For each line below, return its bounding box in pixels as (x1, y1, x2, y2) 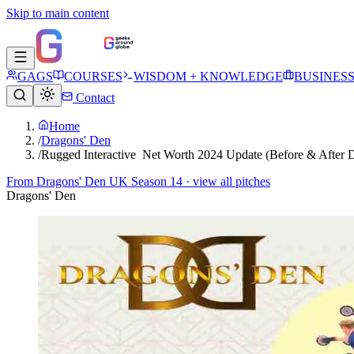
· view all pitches (183, 175, 270, 188)
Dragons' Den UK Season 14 (36, 175, 183, 188)
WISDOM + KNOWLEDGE (134, 70, 283, 83)
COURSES (64, 70, 122, 83)
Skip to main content (6, 6, 109, 20)
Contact (73, 91, 115, 104)
